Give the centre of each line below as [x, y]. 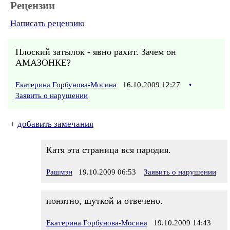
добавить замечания [55, 124]
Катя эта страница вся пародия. [109, 150]
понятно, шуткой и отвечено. [104, 201]
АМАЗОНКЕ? [43, 63]
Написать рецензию [47, 23]
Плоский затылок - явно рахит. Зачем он [96, 52]
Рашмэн [59, 172]
